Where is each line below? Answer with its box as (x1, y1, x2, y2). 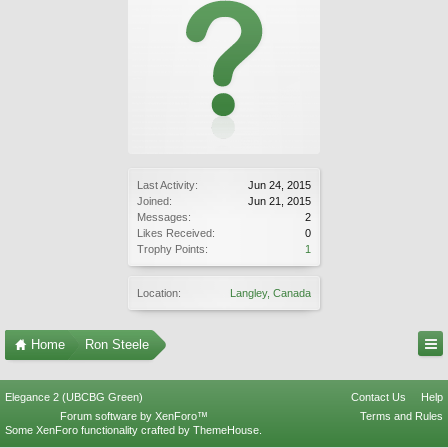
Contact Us (351, 391, 406, 403)
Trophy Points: (137, 243, 208, 255)
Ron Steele (85, 337, 149, 352)
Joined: (137, 195, 172, 207)
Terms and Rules (360, 410, 443, 422)
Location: (137, 287, 181, 299)
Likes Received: (137, 227, 215, 239)
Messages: (137, 211, 191, 223)
